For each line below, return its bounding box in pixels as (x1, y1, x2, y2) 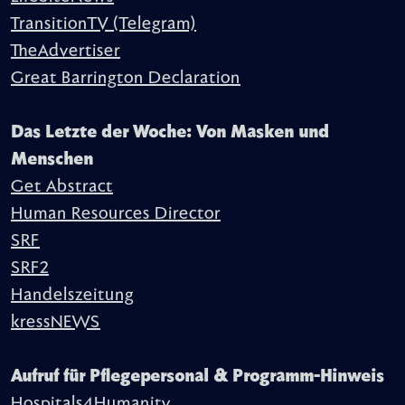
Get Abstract (11, 177, 113, 196)
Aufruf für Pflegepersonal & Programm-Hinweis (11, 367, 384, 386)
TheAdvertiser (11, 42, 120, 61)
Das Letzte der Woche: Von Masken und (11, 123, 329, 142)
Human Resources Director (11, 204, 221, 223)
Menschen (11, 150, 93, 169)
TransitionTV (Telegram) (11, 14, 196, 33)
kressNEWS (11, 313, 100, 332)
